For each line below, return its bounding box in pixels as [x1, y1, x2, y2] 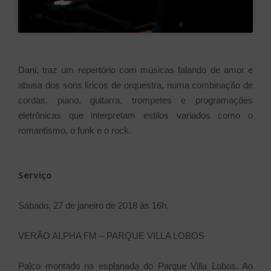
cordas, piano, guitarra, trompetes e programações [18, 94, 253, 105]
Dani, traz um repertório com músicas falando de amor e [18, 64, 253, 75]
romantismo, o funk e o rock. [18, 125, 131, 135]
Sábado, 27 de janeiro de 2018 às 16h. [18, 200, 169, 211]
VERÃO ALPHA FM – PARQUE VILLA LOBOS [18, 230, 204, 241]
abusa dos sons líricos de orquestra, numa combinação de [18, 79, 253, 90]
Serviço [18, 168, 52, 181]
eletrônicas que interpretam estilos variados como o [18, 109, 253, 120]
